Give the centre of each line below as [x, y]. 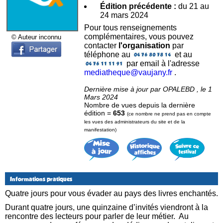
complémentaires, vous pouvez [139, 36]
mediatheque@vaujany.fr [128, 72]
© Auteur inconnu [36, 37]
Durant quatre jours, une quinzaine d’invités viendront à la [107, 207]
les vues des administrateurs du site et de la [135, 121]
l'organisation [144, 45]
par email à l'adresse [162, 63]
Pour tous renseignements [130, 27]
